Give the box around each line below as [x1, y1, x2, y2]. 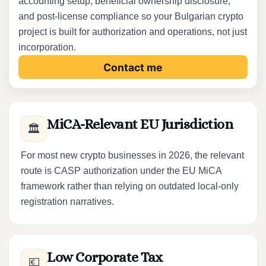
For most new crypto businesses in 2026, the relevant [21, 150, 244, 160]
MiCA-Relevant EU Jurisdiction [47, 116, 233, 132]
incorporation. [18, 42, 76, 52]
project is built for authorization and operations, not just [18, 27, 247, 37]
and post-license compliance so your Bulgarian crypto [18, 11, 243, 21]
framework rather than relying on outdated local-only [21, 181, 239, 191]
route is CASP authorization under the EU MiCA [21, 166, 221, 176]
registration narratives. [21, 197, 114, 207]
